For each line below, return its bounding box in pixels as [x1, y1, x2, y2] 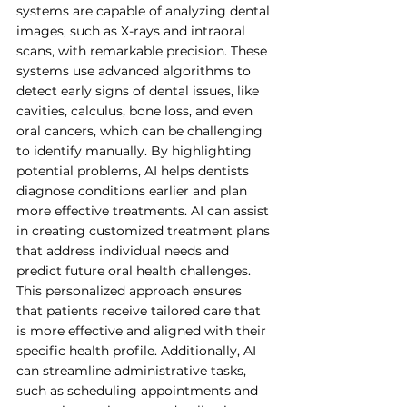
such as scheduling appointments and [16, 382, 262, 399]
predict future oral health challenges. [16, 263, 254, 279]
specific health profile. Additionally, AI [16, 342, 260, 359]
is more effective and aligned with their [16, 323, 270, 339]
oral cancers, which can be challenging [16, 123, 266, 139]
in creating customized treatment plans [16, 223, 273, 239]
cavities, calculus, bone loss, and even [16, 103, 256, 119]
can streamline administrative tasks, [16, 362, 250, 379]
